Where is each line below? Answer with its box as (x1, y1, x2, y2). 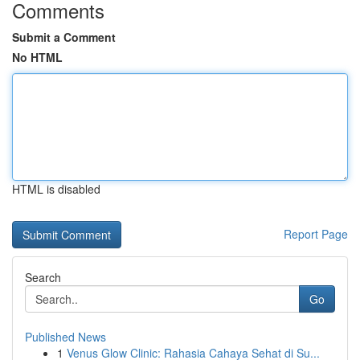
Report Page (284, 226, 348, 242)
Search (25, 269, 61, 285)
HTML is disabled (12, 181, 100, 197)
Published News (25, 329, 106, 345)
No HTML (12, 49, 63, 65)
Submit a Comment (12, 29, 116, 45)
